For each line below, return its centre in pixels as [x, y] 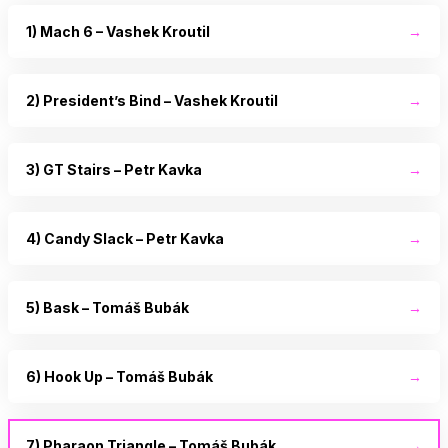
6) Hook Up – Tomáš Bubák [119, 376]
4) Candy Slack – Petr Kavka [125, 238]
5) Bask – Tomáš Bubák [107, 307]
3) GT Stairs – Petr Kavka [114, 169]
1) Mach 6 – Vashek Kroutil [118, 31]
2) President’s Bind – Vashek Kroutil [152, 100]
